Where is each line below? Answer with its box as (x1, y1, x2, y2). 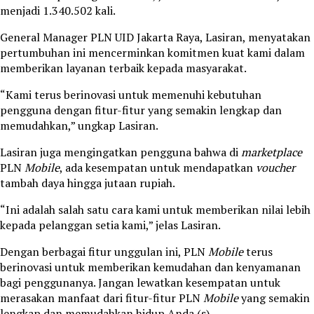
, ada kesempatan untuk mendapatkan (60, 160, 256, 176)
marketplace (241, 144, 302, 161)
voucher (256, 160, 295, 176)
